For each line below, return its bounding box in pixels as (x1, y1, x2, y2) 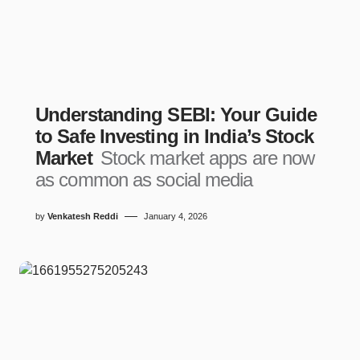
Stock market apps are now (100, 147, 315, 169)
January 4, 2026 (144, 211, 207, 221)
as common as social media (35, 169, 253, 190)
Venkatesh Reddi (47, 211, 118, 221)
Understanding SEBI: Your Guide (35, 104, 317, 125)
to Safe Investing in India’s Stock (35, 125, 314, 147)
